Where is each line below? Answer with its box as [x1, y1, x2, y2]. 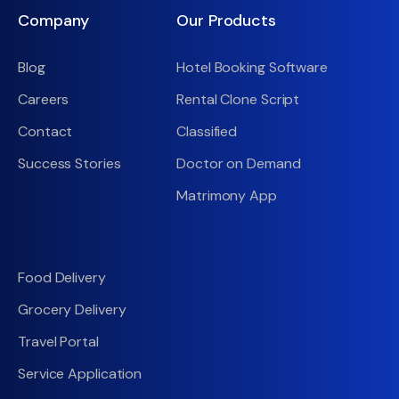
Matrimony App [176, 186, 277, 205]
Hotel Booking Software [176, 58, 328, 77]
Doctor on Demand [176, 154, 301, 173]
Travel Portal [18, 332, 99, 351]
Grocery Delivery [18, 300, 126, 319]
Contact [18, 122, 73, 141]
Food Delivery [18, 268, 106, 287]
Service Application [18, 364, 142, 383]
